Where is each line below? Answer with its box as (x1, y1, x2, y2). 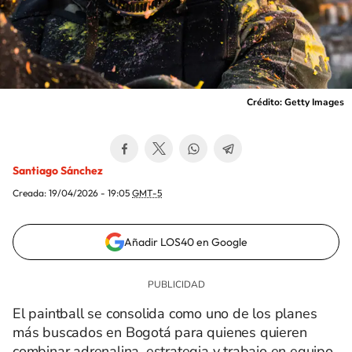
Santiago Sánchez (13, 163, 103, 178)
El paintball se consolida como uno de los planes (13, 304, 317, 323)
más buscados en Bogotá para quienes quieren (13, 323, 307, 342)
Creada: (13, 187, 49, 199)
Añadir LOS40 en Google (123, 235, 247, 249)
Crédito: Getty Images (247, 96, 344, 108)
